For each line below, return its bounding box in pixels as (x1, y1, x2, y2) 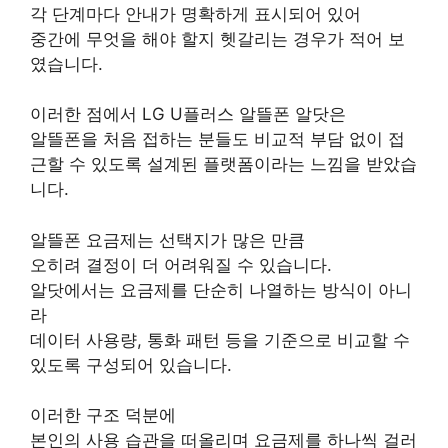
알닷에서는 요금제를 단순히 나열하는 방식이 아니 (30, 279, 412, 300)
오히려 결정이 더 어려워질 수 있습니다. (30, 254, 332, 275)
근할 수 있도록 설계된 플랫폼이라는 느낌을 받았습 (30, 154, 417, 175)
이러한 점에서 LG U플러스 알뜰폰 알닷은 (30, 104, 346, 125)
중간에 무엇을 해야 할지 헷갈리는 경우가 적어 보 (30, 28, 405, 49)
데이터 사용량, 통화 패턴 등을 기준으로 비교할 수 (30, 329, 410, 350)
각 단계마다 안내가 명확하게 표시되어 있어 (30, 3, 361, 24)
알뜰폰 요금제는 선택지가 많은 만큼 (30, 229, 305, 250)
